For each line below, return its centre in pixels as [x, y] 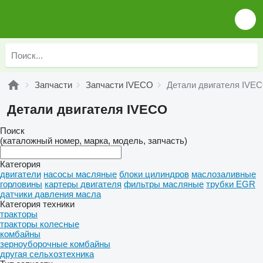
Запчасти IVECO [119, 85]
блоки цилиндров [154, 174]
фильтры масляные [164, 184]
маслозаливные [224, 174]
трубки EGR [231, 184]
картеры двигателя [83, 184]
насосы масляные [80, 174]
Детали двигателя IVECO [87, 109]
